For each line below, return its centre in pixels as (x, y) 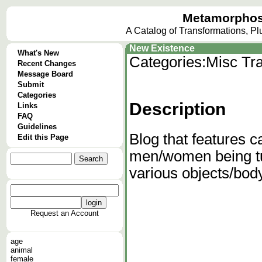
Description (177, 109)
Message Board (45, 74)
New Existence (162, 48)
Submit (31, 85)
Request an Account (65, 213)
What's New (38, 53)
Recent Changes (47, 63)
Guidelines (37, 127)
